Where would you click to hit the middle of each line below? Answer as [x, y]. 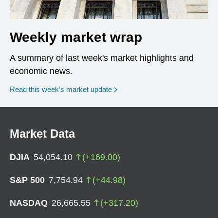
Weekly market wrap [76, 37]
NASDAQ [29, 203]
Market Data [42, 133]
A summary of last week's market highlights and [102, 58]
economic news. [41, 71]
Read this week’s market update [61, 89]
